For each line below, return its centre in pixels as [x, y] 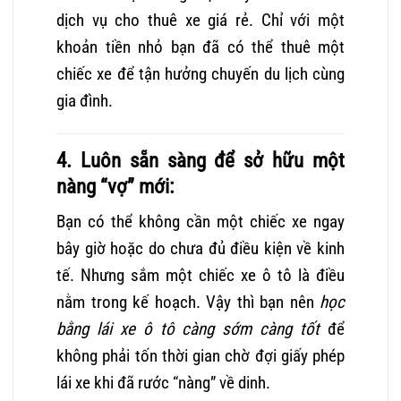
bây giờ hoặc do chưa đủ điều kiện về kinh [200, 248]
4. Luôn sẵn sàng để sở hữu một [200, 160]
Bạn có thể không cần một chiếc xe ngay [200, 221]
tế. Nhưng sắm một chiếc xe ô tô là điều [200, 275]
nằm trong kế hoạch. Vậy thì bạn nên [185, 302]
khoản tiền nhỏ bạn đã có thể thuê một [200, 47]
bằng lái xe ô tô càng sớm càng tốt [188, 328]
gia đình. [85, 101]
